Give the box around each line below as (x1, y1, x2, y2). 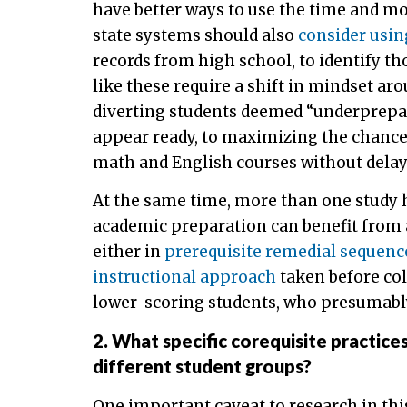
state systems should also (93, 25, 298, 45)
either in (93, 241, 164, 262)
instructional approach (93, 266, 276, 287)
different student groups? (93, 355, 312, 378)
